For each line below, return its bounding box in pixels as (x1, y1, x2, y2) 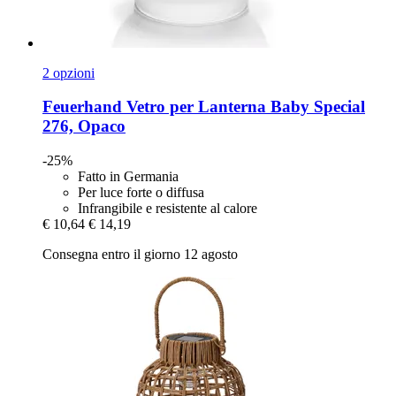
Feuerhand (42, 97, 122, 117)
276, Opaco (42, 117, 126, 136)
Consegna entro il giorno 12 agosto (42, 247, 238, 263)
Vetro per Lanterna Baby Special (122, 97, 365, 117)
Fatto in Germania (78, 169, 179, 185)
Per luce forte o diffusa (78, 185, 204, 201)
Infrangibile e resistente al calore (78, 201, 257, 217)
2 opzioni (42, 65, 95, 80)
